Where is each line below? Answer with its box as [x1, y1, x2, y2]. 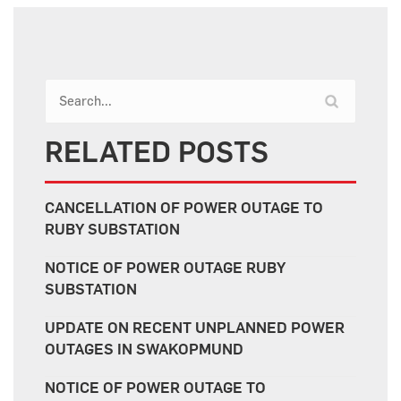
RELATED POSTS [45, 134, 269, 169]
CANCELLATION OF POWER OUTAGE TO [45, 199, 323, 218]
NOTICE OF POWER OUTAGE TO [45, 379, 266, 397]
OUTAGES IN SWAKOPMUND [45, 340, 243, 359]
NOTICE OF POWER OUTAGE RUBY [45, 259, 286, 277]
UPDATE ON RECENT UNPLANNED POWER [45, 319, 345, 337]
